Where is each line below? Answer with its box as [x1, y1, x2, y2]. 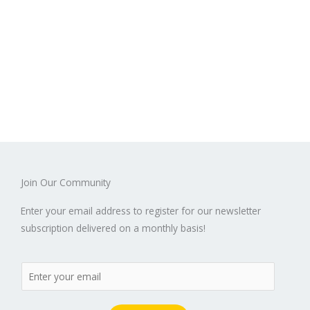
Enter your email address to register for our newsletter [21, 204, 261, 218]
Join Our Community [21, 176, 111, 190]
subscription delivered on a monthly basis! [21, 221, 206, 235]
